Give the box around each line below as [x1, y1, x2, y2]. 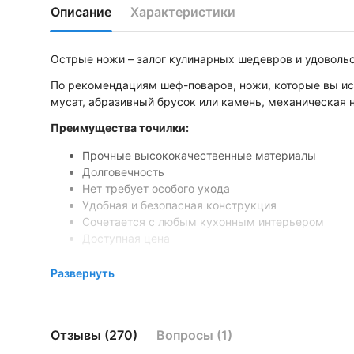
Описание [51, 3, 111, 20]
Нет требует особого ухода [82, 182, 230, 195]
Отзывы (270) [51, 327, 137, 343]
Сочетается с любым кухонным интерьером [82, 215, 324, 228]
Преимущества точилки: [51, 121, 189, 134]
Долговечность [82, 165, 164, 179]
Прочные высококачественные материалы [82, 149, 316, 162]
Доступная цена [82, 232, 170, 245]
